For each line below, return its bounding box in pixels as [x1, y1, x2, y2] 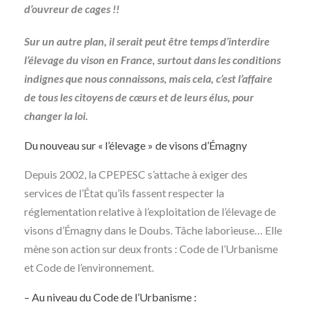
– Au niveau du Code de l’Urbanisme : [24, 290, 197, 303]
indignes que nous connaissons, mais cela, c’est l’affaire [24, 72, 272, 85]
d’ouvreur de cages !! [24, 2, 119, 15]
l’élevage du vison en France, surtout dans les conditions [24, 53, 281, 66]
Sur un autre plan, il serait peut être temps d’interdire [24, 34, 270, 48]
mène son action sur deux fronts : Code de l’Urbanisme [24, 242, 278, 255]
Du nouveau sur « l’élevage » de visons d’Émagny [24, 139, 247, 152]
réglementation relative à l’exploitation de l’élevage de [24, 205, 276, 218]
